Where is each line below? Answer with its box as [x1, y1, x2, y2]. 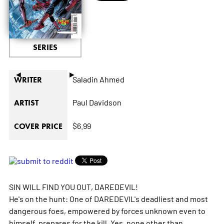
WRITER [13, 74, 42, 84]
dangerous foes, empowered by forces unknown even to [8, 205, 205, 215]
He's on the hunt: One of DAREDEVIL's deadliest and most [8, 193, 208, 203]
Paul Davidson [72, 96, 121, 107]
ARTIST [13, 97, 38, 107]
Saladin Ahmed [72, 73, 124, 84]
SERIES [32, 42, 57, 52]
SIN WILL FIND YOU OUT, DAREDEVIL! [8, 181, 138, 191]
